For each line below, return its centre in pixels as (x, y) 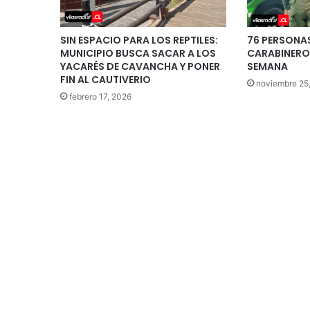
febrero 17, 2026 (100, 96)
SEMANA (267, 66)
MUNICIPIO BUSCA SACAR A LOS (138, 53)
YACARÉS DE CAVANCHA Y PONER (140, 66)
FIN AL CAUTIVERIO (106, 79)
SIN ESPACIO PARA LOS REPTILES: (139, 40)
